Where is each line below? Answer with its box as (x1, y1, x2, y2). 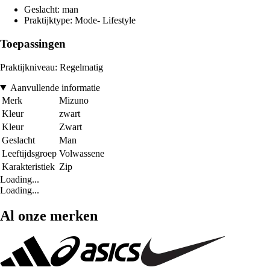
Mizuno (59, 95, 89, 105)
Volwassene (59, 148, 104, 159)
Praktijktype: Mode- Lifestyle (24, 15, 136, 26)
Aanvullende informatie (10, 82, 100, 93)
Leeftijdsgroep (2, 148, 57, 159)
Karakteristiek (2, 161, 55, 172)
